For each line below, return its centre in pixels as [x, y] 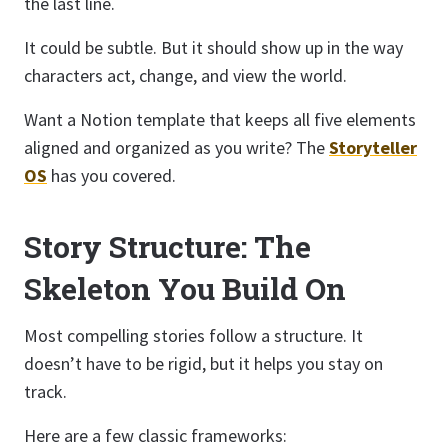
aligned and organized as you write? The [176, 147]
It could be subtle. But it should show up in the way [213, 47]
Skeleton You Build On [185, 288]
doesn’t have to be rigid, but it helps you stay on [203, 363]
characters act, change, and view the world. [185, 75]
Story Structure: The [167, 246]
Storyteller [373, 147]
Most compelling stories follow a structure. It [193, 335]
